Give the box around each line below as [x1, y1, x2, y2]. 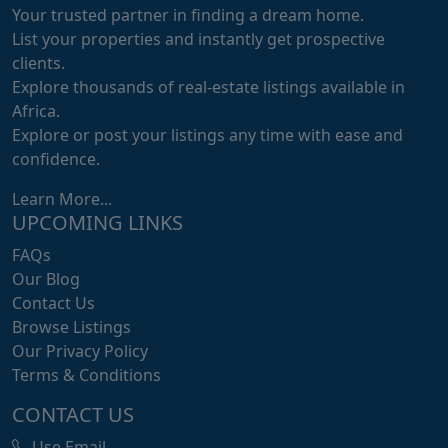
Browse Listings [12, 316, 131, 338]
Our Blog [12, 268, 80, 290]
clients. [12, 52, 65, 74]
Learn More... [12, 188, 112, 210]
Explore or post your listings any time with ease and [12, 124, 403, 146]
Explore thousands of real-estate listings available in [12, 76, 405, 98]
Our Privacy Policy [12, 340, 148, 362]
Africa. [12, 100, 60, 122]
